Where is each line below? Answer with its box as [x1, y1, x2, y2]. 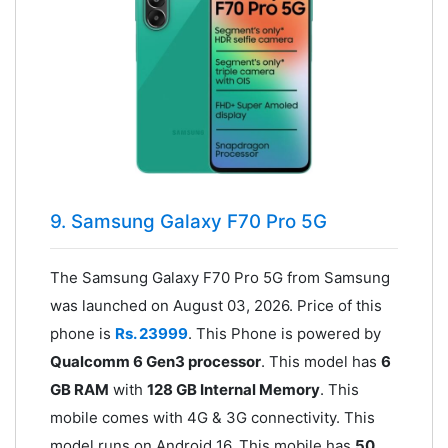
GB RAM [49, 380, 109, 400]
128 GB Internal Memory [146, 380, 320, 400]
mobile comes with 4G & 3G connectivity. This [49, 408, 375, 428]
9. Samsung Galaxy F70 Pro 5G [49, 210, 327, 234]
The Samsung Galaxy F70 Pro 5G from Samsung [49, 268, 390, 288]
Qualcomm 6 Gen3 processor [49, 352, 261, 372]
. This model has [260, 352, 381, 372]
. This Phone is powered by [187, 324, 381, 344]
